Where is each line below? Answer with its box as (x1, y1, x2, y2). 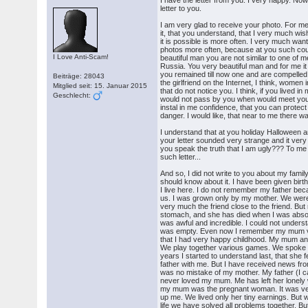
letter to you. (160, 4, 202, 12)
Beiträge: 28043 (53, 72, 105, 80)
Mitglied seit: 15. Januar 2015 (53, 82, 148, 89)
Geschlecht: (53, 91, 93, 99)
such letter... (160, 153, 201, 161)
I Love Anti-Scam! (53, 53, 109, 60)
